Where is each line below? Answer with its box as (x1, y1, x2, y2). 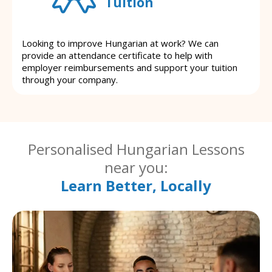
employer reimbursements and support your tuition (22, 61, 237, 74)
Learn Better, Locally (61, 175, 211, 196)
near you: (104, 157, 168, 178)
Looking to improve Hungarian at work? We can (22, 37, 219, 50)
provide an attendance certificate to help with (22, 49, 212, 62)
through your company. (22, 73, 118, 86)
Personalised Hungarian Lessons (27, 139, 245, 160)
